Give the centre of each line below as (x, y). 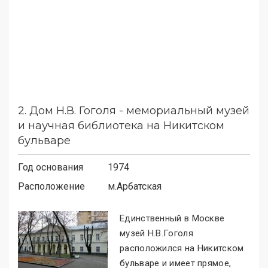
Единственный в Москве (172, 218)
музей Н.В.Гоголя (156, 233)
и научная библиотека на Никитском (121, 125)
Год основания (51, 167)
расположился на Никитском (182, 248)
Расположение (51, 186)
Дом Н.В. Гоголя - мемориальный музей (139, 110)
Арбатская (139, 186)
